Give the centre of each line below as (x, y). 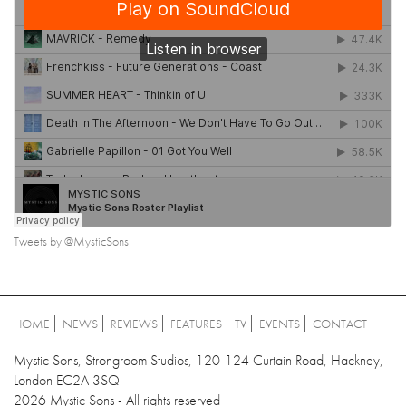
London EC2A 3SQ (67, 380)
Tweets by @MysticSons (71, 241)
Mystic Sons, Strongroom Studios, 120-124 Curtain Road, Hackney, (198, 360)
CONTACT (340, 323)
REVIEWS (134, 323)
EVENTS (280, 323)
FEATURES (196, 323)
